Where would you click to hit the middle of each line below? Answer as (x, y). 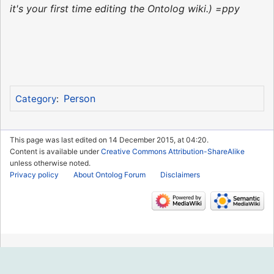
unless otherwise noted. (50, 163)
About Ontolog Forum (109, 174)
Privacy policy (34, 174)
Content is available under (55, 151)
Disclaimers (180, 174)
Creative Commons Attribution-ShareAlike (173, 151)
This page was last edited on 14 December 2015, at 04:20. (109, 139)
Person (79, 98)
